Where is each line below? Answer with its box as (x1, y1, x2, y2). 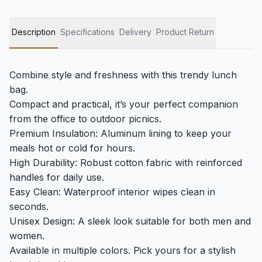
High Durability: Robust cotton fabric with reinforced (9, 157, 242, 168)
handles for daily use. (9, 171, 104, 183)
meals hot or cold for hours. (9, 142, 135, 154)
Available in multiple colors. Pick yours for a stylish (9, 244, 236, 256)
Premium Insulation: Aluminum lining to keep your (9, 127, 232, 139)
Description (12, 27, 56, 37)
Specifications (60, 27, 115, 37)
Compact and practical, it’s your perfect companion (9, 98, 238, 110)
